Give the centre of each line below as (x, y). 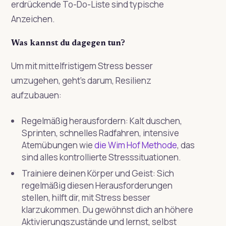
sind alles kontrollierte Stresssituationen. (101, 157)
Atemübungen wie (58, 145)
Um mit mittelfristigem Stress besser (82, 66)
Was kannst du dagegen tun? (68, 43)
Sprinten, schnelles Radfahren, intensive (100, 133)
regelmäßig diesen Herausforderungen (97, 185)
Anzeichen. (33, 19)
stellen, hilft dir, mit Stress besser (86, 197)
